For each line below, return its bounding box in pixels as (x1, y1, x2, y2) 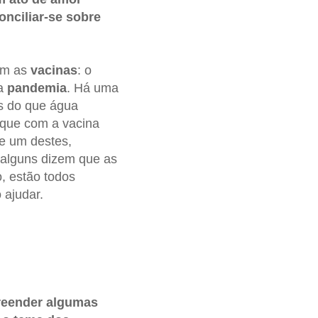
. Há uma (66, 81, 119, 96)
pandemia (6, 81, 67, 96)
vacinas (30, 63, 77, 78)
